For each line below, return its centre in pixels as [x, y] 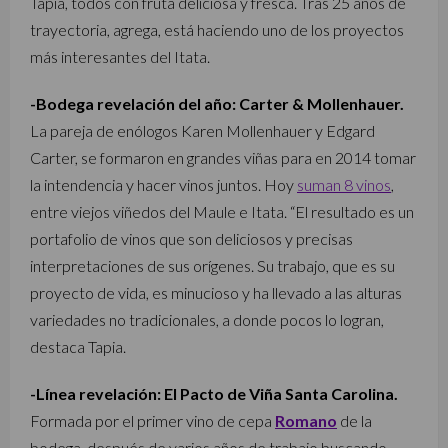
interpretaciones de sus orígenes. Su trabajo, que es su [212, 265]
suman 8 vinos [344, 184]
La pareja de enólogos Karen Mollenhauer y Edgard [202, 130]
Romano [306, 420]
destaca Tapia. [78, 346]
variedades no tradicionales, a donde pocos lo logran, [207, 319]
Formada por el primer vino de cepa [152, 420]
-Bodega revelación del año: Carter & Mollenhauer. [217, 103]
